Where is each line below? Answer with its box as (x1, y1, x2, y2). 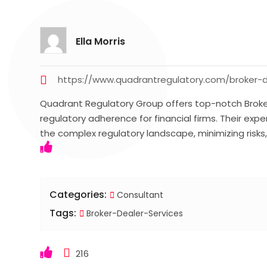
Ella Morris (76, 34, 126, 48)
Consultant (117, 188, 164, 201)
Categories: (49, 187, 107, 201)
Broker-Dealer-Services (84, 207, 184, 219)
